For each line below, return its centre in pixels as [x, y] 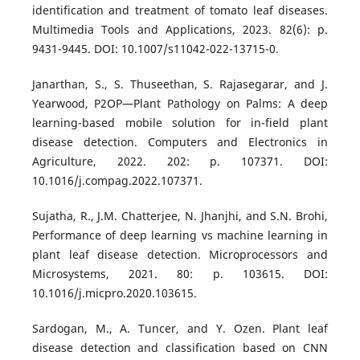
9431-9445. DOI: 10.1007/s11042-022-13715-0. [155, 49]
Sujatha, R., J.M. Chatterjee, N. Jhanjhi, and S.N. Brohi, [180, 216]
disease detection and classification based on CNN [180, 348]
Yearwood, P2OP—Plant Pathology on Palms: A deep [180, 104]
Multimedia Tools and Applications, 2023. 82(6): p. [180, 30]
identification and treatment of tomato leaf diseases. [180, 10]
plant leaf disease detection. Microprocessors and [180, 255]
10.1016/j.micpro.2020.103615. [114, 293]
